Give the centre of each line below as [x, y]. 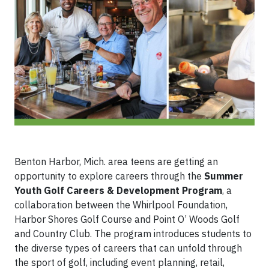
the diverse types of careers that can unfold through [128, 248]
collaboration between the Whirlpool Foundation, [121, 205]
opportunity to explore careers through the [109, 176]
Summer [224, 176]
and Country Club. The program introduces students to [133, 234]
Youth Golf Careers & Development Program [118, 190]
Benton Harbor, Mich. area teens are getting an [116, 162]
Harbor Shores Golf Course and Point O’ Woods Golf [127, 219]
